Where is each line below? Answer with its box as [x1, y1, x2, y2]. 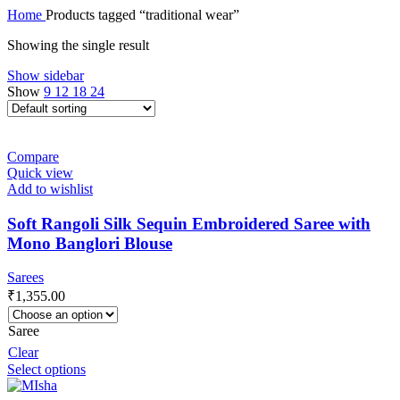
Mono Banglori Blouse [7, 233, 172, 253]
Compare [7, 148, 59, 164]
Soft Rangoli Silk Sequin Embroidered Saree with [7, 213, 371, 233]
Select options [7, 362, 86, 378]
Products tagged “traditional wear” [46, 6, 239, 22]
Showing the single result [7, 37, 149, 53]
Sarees [7, 270, 44, 286]
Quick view [7, 164, 73, 180]
